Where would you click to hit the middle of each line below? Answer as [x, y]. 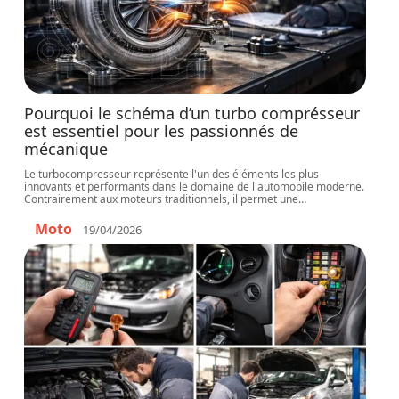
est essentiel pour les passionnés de [162, 131]
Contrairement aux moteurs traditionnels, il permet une [162, 199]
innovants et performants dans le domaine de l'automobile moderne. [195, 187]
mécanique [66, 149]
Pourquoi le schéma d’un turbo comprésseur [192, 113]
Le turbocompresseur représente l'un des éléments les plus [172, 174]
